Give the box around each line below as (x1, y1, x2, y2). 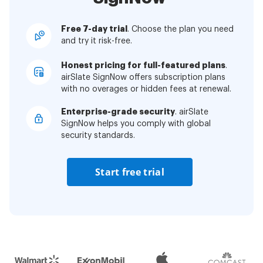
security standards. (61, 131, 135, 140)
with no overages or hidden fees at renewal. (61, 85, 231, 94)
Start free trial (95, 166, 164, 179)
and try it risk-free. (61, 37, 132, 46)
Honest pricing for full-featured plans (61, 61, 225, 70)
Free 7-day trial (61, 25, 127, 33)
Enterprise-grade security (61, 107, 175, 116)
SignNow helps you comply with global (61, 120, 211, 129)
